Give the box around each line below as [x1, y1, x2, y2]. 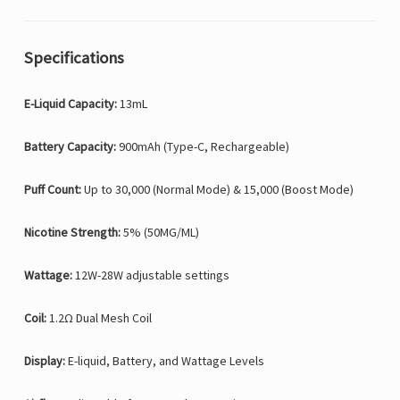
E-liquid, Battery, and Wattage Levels [65, 353, 264, 370]
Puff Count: [24, 181, 81, 198]
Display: [24, 353, 65, 370]
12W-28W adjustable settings [72, 267, 229, 284]
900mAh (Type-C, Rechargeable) [116, 138, 289, 155]
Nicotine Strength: [24, 224, 121, 241]
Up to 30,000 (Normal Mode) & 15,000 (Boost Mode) [81, 181, 354, 198]
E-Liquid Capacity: [24, 96, 117, 112]
